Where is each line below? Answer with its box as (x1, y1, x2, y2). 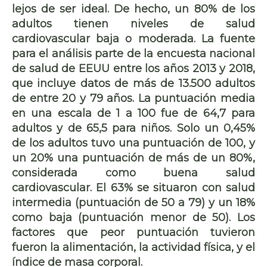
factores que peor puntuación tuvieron (12, 225, 255, 239)
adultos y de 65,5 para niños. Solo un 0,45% (12, 121, 255, 135)
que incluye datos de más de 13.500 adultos (12, 76, 255, 90)
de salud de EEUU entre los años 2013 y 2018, (12, 61, 255, 75)
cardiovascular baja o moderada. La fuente (12, 32, 255, 45)
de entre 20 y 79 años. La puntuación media (12, 91, 255, 105)
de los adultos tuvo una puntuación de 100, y (12, 136, 255, 150)
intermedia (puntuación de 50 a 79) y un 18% (12, 195, 255, 209)
